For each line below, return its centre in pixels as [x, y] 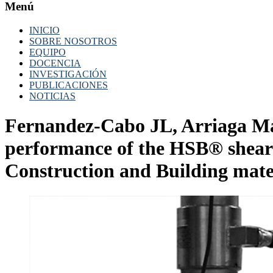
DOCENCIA [55, 63]
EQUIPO [48, 52]
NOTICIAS [52, 96]
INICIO [44, 30]
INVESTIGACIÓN [68, 74]
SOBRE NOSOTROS [73, 41]
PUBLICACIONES [69, 85]
